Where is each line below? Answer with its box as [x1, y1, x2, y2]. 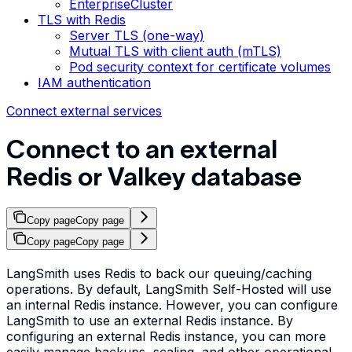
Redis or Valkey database [6, 163, 302, 191]
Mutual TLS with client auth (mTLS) [69, 43, 281, 59]
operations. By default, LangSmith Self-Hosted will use [6, 280, 332, 297]
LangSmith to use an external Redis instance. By [6, 312, 293, 328]
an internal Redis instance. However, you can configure [6, 296, 338, 313]
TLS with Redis [38, 12, 126, 27]
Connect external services [6, 103, 162, 119]
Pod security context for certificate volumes [69, 59, 331, 75]
